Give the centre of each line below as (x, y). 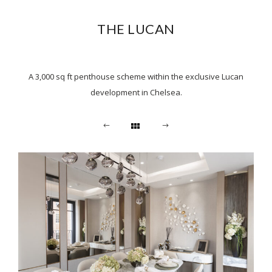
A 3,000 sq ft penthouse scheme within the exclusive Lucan (136, 77)
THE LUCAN (136, 29)
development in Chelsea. (136, 93)
